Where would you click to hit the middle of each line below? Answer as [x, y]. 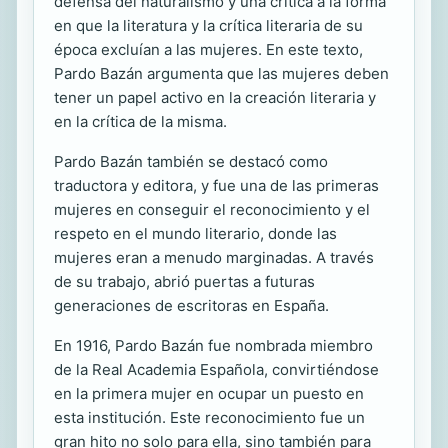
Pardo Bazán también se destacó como [191, 161]
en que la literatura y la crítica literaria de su [208, 25]
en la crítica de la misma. [140, 121]
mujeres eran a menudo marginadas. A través [214, 257]
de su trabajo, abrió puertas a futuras [184, 281]
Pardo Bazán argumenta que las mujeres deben [221, 73]
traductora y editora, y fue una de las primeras [216, 185]
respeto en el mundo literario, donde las [195, 233]
